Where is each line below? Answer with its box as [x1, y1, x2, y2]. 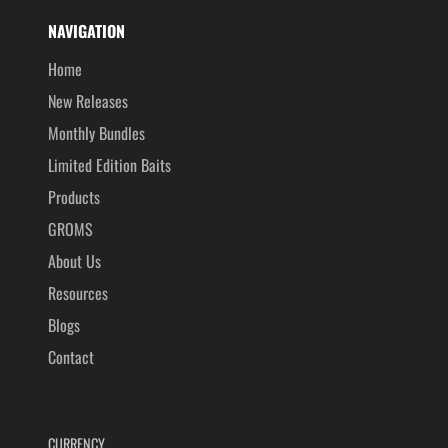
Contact [48, 345, 94, 370]
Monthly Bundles [48, 121, 145, 146]
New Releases [48, 89, 128, 114]
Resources [48, 281, 108, 306]
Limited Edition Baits [48, 153, 171, 178]
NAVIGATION [48, 19, 125, 44]
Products [48, 185, 100, 210]
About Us [48, 249, 101, 274]
